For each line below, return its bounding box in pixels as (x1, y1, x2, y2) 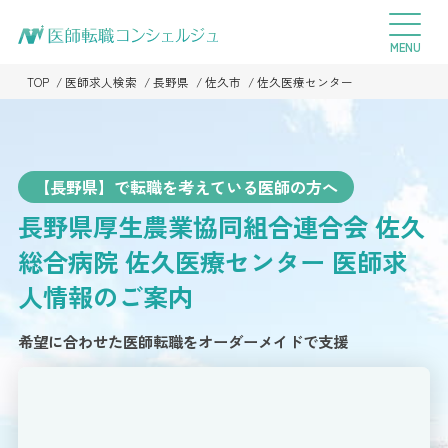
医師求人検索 (65, 73, 137, 90)
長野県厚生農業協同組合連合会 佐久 (18, 207, 425, 244)
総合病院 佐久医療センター (18, 242, 332, 279)
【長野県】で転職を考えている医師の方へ (34, 174, 339, 199)
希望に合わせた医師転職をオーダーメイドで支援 (18, 330, 348, 353)
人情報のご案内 (18, 277, 193, 314)
